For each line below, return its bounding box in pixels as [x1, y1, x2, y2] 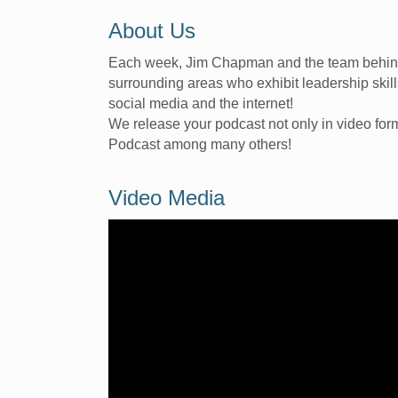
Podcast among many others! [108, 137, 291, 153]
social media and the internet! [108, 96, 293, 112]
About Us [108, 19, 195, 44]
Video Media [108, 186, 225, 211]
